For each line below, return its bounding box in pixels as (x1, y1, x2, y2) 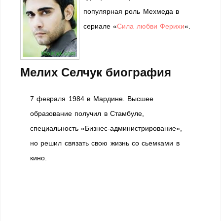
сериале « (83, 22, 117, 30)
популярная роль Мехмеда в (83, 7, 180, 15)
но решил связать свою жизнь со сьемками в (30, 139, 180, 147)
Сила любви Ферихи (117, 22, 185, 30)
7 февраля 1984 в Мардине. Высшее (30, 95, 153, 103)
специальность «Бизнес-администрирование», (30, 124, 183, 132)
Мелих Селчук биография (20, 66, 171, 79)
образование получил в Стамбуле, (30, 110, 145, 117)
